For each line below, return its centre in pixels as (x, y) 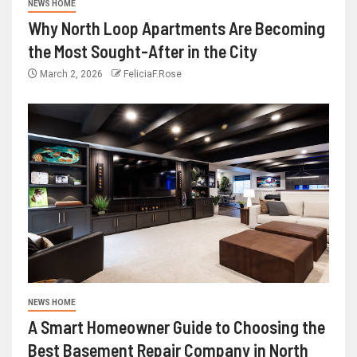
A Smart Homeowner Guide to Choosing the (177, 326)
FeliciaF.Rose (153, 74)
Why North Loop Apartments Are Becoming (177, 27)
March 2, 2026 (71, 74)
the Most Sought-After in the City (143, 51)
